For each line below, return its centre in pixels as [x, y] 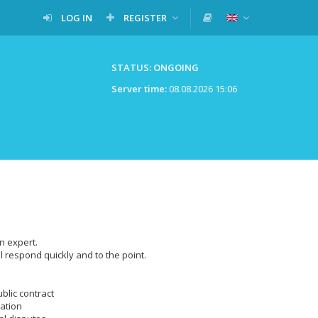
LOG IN [77, 18]
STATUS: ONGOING [155, 67]
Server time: [139, 89]
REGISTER [145, 18]
